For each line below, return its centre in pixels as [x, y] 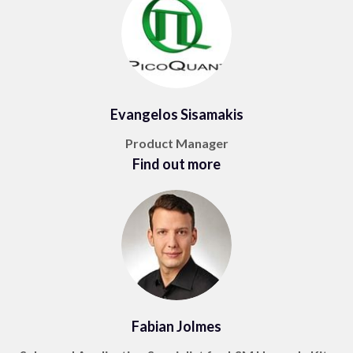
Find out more [176, 164]
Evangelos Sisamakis [176, 115]
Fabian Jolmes [176, 327]
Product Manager [176, 143]
